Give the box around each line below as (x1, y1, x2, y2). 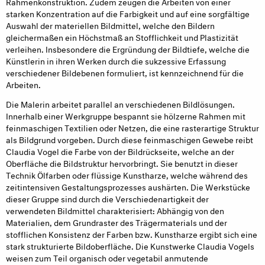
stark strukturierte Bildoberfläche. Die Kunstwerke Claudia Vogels (6, 239, 254, 251)
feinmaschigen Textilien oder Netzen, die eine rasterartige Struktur (6, 121, 259, 133)
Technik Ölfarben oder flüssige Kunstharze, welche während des (6, 168, 248, 180)
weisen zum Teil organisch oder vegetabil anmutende (6, 251, 208, 263)
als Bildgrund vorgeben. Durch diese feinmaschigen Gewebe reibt (6, 132, 253, 145)
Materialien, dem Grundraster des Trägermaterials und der (6, 215, 227, 228)
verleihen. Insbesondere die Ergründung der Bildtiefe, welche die (6, 42, 250, 55)
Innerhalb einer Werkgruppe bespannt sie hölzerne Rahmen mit (6, 109, 245, 121)
